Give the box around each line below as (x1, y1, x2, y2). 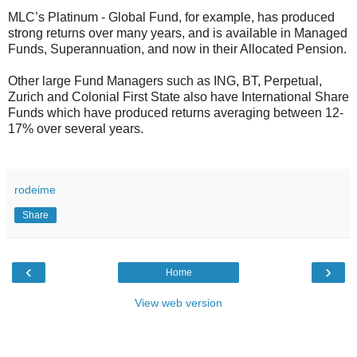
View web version (135, 296, 222, 310)
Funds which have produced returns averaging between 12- (8, 106, 343, 120)
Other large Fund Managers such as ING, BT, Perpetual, (8, 74, 322, 88)
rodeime (14, 183, 56, 197)
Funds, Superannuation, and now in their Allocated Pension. (8, 42, 347, 57)
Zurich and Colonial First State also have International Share (8, 90, 349, 104)
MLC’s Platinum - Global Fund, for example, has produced (8, 10, 335, 25)
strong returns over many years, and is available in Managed (8, 26, 347, 41)
